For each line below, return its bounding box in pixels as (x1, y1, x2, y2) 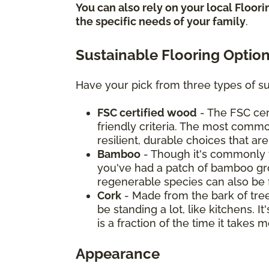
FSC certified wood (97, 106, 197, 119)
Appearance (76, 244, 160, 262)
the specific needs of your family (76, 14, 246, 28)
